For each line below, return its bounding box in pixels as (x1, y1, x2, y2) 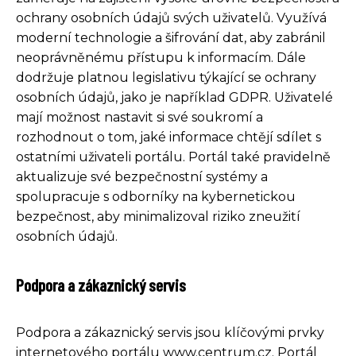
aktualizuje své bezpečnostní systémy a (16, 168, 268, 184)
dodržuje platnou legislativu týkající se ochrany (16, 69, 316, 85)
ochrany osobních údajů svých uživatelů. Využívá (16, 10, 327, 25)
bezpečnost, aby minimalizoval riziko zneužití (16, 208, 300, 224)
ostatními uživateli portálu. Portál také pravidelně (16, 149, 331, 164)
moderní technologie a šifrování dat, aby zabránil (16, 29, 326, 45)
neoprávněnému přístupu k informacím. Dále (16, 49, 306, 65)
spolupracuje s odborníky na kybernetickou (16, 188, 296, 204)
